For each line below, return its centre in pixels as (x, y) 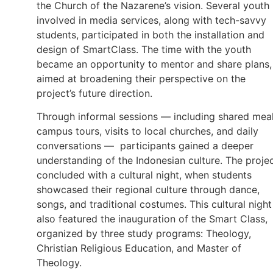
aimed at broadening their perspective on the (141, 78)
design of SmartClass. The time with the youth (144, 49)
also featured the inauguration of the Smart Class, (152, 219)
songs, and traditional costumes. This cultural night (154, 204)
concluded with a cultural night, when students (144, 175)
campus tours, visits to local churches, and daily (147, 131)
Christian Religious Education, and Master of (139, 248)
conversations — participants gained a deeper (145, 146)
